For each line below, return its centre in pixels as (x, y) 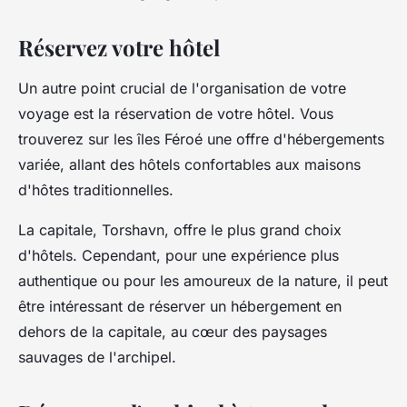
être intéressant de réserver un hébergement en (180, 306)
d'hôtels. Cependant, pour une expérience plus (179, 255)
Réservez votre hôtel (119, 47)
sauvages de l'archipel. (97, 357)
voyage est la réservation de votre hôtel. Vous (176, 113)
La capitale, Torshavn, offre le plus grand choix (180, 229)
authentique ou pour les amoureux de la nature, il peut (203, 280)
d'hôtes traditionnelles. (96, 189)
